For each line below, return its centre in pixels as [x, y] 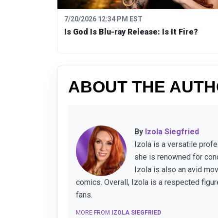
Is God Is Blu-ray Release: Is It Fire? [131, 32]
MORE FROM [94, 213]
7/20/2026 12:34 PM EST [103, 19]
